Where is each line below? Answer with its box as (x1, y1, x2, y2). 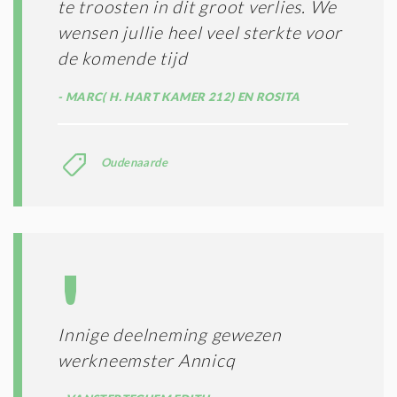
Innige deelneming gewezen (58, 323, 282, 345)
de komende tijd (58, 47, 188, 68)
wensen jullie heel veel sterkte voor (58, 21, 342, 43)
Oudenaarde (101, 154, 167, 169)
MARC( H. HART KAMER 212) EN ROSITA (62, 89, 300, 104)
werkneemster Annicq (58, 349, 236, 370)
